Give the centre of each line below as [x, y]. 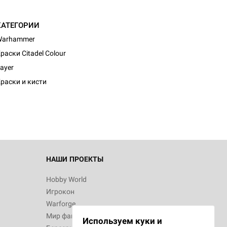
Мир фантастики [74, 216]
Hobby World [66, 179]
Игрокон [60, 192]
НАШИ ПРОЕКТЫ [75, 159]
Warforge [61, 204]
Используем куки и [122, 221]
